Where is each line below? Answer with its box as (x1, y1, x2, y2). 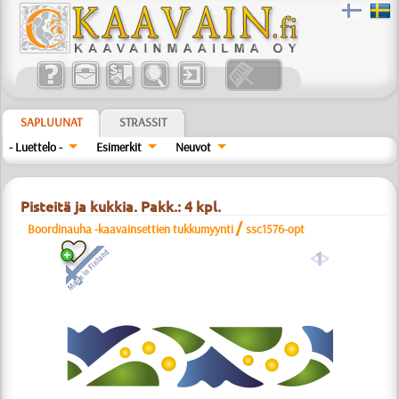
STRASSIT (119, 114, 167, 130)
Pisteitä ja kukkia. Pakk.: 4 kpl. (20, 199, 222, 215)
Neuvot (175, 139, 211, 155)
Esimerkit (96, 139, 142, 155)
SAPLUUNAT (20, 114, 83, 130)
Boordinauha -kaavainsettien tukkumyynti (28, 221, 234, 237)
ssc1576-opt (246, 221, 305, 237)
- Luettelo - (9, 139, 63, 155)
